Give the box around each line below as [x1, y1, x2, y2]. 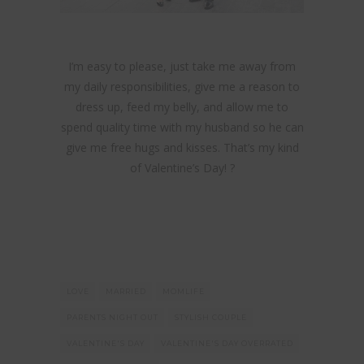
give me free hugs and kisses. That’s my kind [65, 140, 299, 156]
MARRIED [106, 287, 146, 297]
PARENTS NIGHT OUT [67, 313, 158, 323]
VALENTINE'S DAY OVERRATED [161, 339, 293, 349]
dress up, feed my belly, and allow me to [76, 99, 288, 115]
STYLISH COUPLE [175, 313, 247, 323]
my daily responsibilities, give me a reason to [64, 79, 300, 95]
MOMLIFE [162, 287, 205, 297]
